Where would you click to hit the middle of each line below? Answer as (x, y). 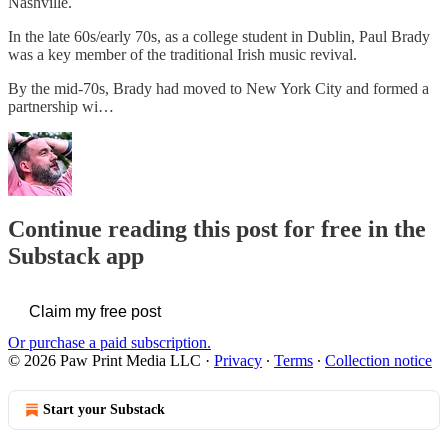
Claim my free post (95, 311)
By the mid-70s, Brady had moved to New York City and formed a (218, 89)
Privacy (238, 360)
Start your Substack (104, 409)
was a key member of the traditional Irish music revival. (182, 55)
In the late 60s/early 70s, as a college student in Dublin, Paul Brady (219, 37)
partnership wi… (61, 107)
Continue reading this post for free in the (217, 228)
